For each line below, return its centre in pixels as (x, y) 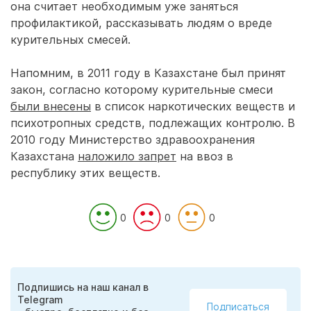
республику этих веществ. (85, 173)
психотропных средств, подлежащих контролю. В (153, 123)
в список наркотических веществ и (193, 106)
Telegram (40, 300)
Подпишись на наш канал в (83, 287)
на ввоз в (205, 156)
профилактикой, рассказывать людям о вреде (141, 23)
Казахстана (44, 156)
